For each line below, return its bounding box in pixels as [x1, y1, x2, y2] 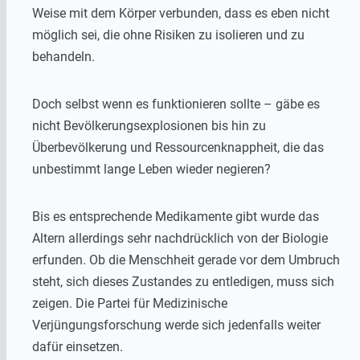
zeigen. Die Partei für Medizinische [32, 296, 227, 312]
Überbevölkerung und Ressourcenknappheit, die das [32, 140, 324, 156]
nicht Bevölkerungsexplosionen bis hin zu [32, 118, 266, 134]
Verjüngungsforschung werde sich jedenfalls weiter [32, 317, 321, 333]
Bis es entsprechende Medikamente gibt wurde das [32, 209, 319, 225]
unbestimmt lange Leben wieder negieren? [32, 162, 271, 178]
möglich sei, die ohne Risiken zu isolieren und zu [32, 27, 305, 43]
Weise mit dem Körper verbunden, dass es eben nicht [32, 6, 329, 22]
